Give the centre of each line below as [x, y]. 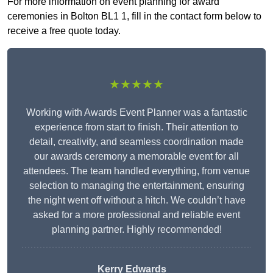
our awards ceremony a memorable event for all [136, 157]
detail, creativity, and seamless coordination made [136, 142]
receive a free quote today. [64, 31]
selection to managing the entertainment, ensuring [136, 186]
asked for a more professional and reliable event [136, 215]
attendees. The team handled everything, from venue [136, 171]
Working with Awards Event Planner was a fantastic [136, 113]
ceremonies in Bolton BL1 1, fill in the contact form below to [134, 16]
